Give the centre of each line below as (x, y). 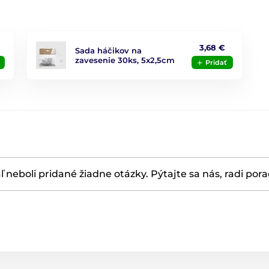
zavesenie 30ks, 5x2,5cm (125, 60)
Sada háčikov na (109, 50)
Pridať (216, 62)
